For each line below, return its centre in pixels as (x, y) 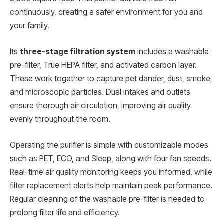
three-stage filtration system (78, 52)
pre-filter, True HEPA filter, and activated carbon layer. (103, 65)
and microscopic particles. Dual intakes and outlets (100, 92)
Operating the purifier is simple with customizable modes (109, 145)
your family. (30, 26)
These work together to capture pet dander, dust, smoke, (111, 79)
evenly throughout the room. (60, 119)
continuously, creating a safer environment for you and (106, 12)
